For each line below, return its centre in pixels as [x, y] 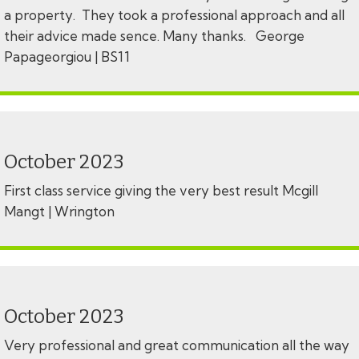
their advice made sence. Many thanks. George [154, 36]
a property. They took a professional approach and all [174, 15]
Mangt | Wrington [59, 212]
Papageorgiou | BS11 [67, 57]
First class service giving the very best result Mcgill [161, 191]
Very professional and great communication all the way [177, 345]
